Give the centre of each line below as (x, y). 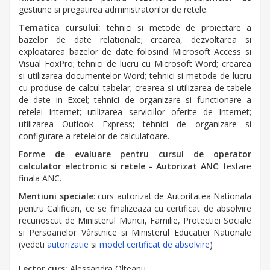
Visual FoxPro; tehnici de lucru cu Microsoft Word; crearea (135, 63)
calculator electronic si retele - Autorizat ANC (118, 166)
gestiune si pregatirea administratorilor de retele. (113, 9)
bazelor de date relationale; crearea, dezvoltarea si (135, 39)
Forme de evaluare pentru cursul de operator (135, 154)
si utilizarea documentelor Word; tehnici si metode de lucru (135, 75)
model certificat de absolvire (155, 244)
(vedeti (33, 244)
